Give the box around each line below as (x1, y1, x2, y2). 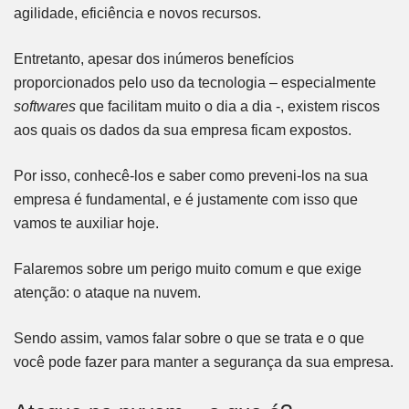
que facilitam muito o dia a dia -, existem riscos (79, 98, 380, 114)
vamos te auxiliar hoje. (14, 215, 163, 231)
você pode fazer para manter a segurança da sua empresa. (14, 353, 393, 370)
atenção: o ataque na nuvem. (14, 284, 204, 300)
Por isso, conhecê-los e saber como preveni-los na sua (14, 167, 368, 184)
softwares (14, 98, 79, 114)
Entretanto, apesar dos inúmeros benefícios (14, 50, 294, 67)
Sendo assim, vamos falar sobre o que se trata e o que (14, 330, 364, 346)
